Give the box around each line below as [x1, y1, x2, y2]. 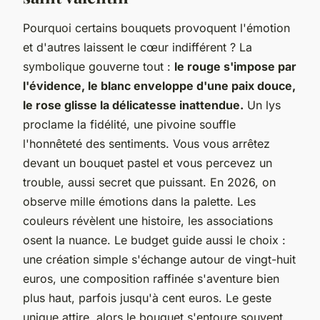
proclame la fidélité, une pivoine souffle [23, 116, 236, 131]
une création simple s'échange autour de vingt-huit [23, 251, 296, 266]
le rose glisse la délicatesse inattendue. [23, 97, 244, 112]
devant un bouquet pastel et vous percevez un [23, 155, 272, 170]
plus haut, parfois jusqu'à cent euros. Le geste [23, 290, 271, 305]
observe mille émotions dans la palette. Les [23, 194, 256, 209]
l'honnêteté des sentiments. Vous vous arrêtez [23, 136, 270, 151]
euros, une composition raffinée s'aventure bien [23, 271, 279, 286]
